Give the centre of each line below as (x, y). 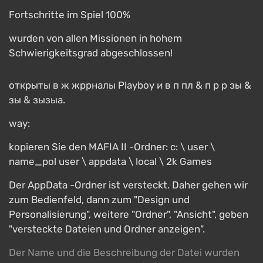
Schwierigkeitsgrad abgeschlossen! (91, 53)
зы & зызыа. (37, 100)
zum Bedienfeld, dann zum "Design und (99, 200)
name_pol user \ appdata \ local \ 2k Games (110, 161)
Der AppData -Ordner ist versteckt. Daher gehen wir (128, 185)
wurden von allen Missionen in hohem (95, 38)
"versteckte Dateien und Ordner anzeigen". (107, 229)
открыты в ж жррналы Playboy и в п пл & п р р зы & (130, 85)
